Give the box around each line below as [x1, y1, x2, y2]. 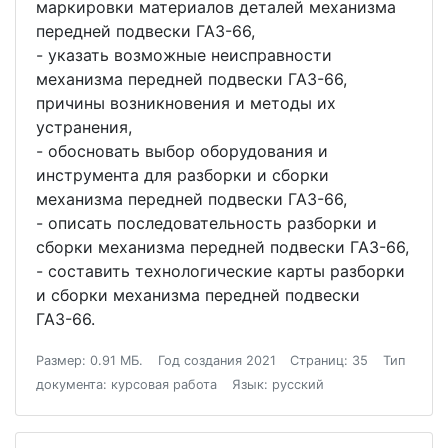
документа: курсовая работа [36, 377, 217, 392]
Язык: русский [231, 377, 324, 392]
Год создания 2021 [157, 353, 276, 368]
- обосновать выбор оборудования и [36, 141, 328, 161]
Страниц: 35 [290, 353, 369, 368]
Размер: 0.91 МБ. [36, 353, 143, 368]
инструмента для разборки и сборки [36, 165, 329, 185]
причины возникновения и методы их [36, 93, 336, 113]
